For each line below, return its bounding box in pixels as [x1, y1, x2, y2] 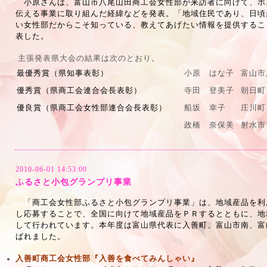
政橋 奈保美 [184, 120, 234, 129]
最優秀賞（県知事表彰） [17, 69, 108, 77]
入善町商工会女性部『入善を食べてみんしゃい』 [15, 254, 199, 263]
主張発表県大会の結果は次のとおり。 [18, 54, 160, 63]
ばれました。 [15, 232, 66, 241]
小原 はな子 [184, 69, 234, 77]
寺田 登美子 [184, 86, 234, 95]
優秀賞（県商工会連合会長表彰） [17, 86, 142, 95]
